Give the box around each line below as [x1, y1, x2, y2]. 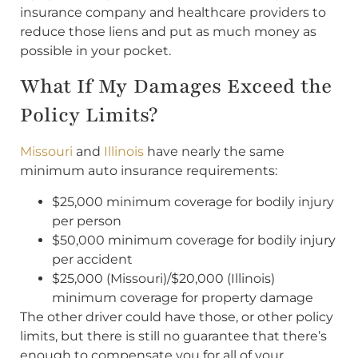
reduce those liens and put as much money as [20, 24, 316, 40]
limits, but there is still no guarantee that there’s [20, 328, 327, 344]
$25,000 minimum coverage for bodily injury [52, 193, 334, 209]
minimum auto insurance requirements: [20, 163, 277, 179]
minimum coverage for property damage [52, 289, 313, 305]
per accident [52, 251, 133, 267]
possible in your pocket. [20, 43, 171, 59]
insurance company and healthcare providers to [20, 5, 326, 21]
